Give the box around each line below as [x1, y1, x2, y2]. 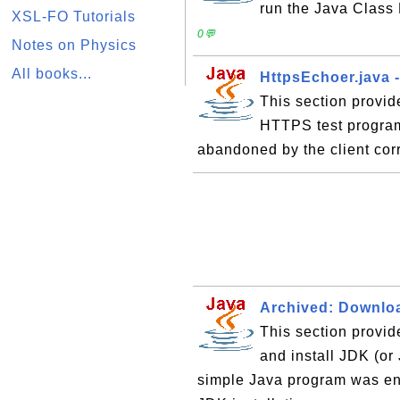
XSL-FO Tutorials [12, 9, 136, 24]
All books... [12, 66, 92, 81]
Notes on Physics [12, 37, 137, 53]
